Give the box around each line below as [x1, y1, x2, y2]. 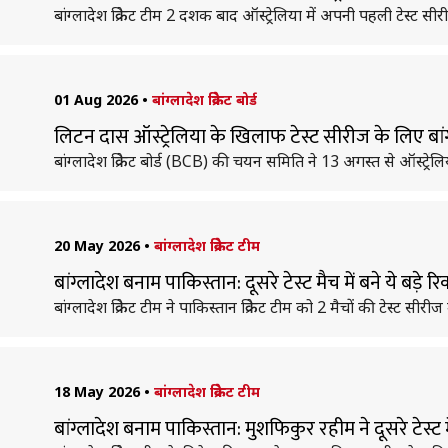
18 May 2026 [53, 382, 140, 401]
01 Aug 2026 [53, 90, 138, 109]
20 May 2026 [53, 236, 140, 255]
